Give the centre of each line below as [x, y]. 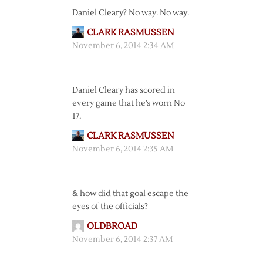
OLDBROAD [112, 226]
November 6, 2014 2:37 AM [122, 240]
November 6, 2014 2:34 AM [123, 46]
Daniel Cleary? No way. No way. [130, 13]
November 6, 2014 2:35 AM [122, 149]
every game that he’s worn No [128, 103]
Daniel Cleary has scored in [123, 90]
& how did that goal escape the [130, 194]
